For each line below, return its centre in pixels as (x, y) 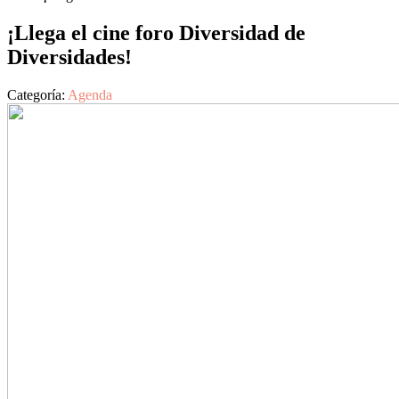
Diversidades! (69, 57)
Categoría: (37, 94)
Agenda (90, 94)
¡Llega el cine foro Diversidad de (156, 33)
